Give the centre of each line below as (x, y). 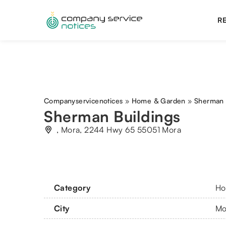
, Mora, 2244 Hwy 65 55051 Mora (119, 129)
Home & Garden (158, 100)
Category (72, 187)
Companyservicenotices (83, 100)
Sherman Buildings (112, 116)
